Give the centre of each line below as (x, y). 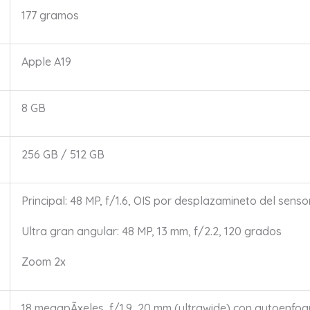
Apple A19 (46, 62)
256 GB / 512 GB (63, 155)
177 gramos (50, 16)
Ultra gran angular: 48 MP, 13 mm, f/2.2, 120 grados (151, 231)
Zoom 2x (43, 262)
